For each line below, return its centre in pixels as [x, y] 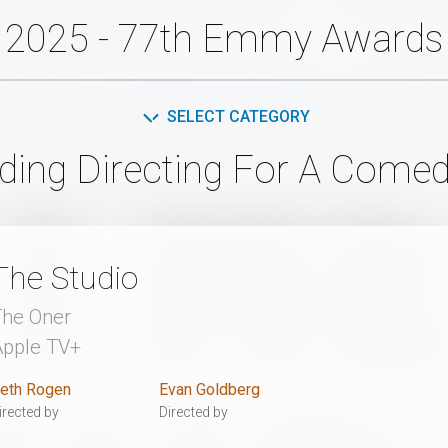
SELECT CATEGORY [238, 116]
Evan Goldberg [210, 389]
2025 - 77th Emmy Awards [224, 38]
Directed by [194, 411]
